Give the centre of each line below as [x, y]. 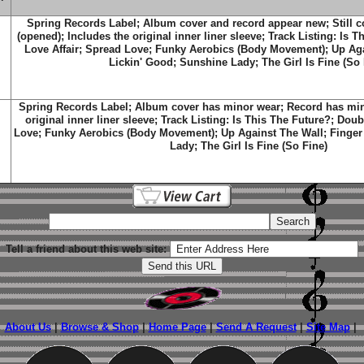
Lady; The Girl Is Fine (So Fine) [249, 146]
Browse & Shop [100, 327]
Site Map [328, 327]
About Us [28, 327]
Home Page [177, 327]
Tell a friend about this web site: [86, 249]
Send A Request [256, 327]
